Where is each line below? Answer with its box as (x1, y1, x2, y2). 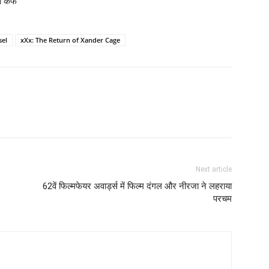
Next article (196, 165, 232, 174)
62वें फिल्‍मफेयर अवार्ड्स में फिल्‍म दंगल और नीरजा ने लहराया (43, 181, 232, 192)
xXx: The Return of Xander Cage (20, 35, 120, 45)
